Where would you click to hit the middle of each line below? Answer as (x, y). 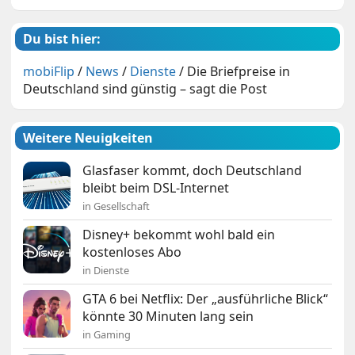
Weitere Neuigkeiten (88, 137)
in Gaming (107, 334)
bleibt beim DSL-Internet (156, 187)
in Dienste (106, 270)
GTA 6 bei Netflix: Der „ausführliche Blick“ (206, 298)
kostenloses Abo (132, 252)
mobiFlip (49, 71)
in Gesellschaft (116, 206)
